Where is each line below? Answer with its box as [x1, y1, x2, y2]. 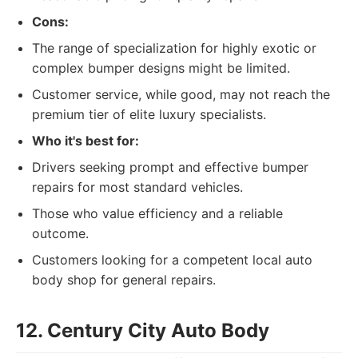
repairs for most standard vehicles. [32, 179, 243, 195]
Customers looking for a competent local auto [32, 252, 312, 268]
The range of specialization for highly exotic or [32, 40, 316, 56]
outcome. [32, 225, 89, 241]
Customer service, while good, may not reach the [32, 86, 330, 102]
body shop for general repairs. [32, 272, 216, 288]
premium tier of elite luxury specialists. [32, 106, 266, 122]
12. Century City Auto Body [16, 319, 269, 342]
